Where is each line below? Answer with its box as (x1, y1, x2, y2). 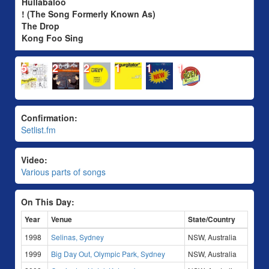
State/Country (188, 214, 235, 225)
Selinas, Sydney (51, 232, 104, 242)
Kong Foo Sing (22, 32, 83, 44)
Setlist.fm (21, 124, 56, 136)
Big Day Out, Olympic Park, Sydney (51, 249, 165, 259)
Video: (21, 154, 47, 166)
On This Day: (21, 196, 74, 208)
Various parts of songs (21, 166, 106, 178)
